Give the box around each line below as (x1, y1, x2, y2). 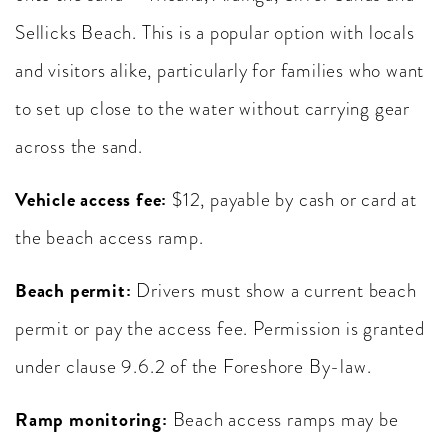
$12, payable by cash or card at (167, 186, 417, 213)
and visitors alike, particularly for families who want (15, 57, 425, 84)
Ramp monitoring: (15, 405, 168, 434)
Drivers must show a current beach (131, 277, 417, 304)
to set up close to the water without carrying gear (15, 95, 410, 122)
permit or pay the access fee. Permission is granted (15, 315, 425, 342)
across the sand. (15, 133, 143, 160)
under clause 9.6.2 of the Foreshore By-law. (15, 353, 372, 380)
